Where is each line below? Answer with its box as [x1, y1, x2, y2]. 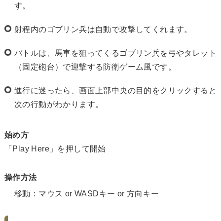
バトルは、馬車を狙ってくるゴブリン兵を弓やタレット [14, 48, 217, 57]
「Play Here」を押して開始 [4, 144, 106, 153]
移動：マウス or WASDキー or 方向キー [14, 189, 159, 198]
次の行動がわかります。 [14, 100, 104, 109]
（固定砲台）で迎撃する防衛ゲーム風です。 [14, 62, 177, 71]
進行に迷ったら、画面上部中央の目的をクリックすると [14, 86, 217, 95]
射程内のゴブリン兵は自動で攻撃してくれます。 [14, 25, 192, 34]
